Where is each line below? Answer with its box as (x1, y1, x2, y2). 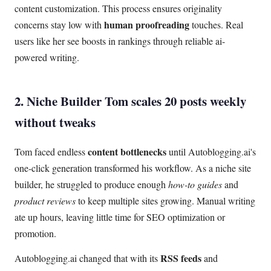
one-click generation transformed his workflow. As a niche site (15, 161, 251, 174)
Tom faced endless (15, 145, 88, 158)
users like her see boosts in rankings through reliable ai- (15, 34, 225, 48)
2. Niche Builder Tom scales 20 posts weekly (15, 91, 246, 110)
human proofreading (104, 18, 189, 32)
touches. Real (189, 18, 243, 31)
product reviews (15, 194, 76, 207)
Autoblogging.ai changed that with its (15, 252, 160, 265)
